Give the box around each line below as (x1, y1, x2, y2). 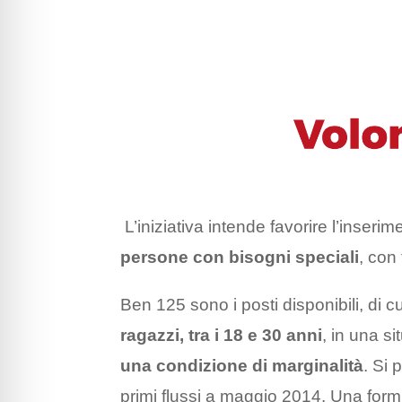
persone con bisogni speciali (120, 248, 360, 267)
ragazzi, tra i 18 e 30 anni (120, 326, 323, 345)
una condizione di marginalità (120, 356, 364, 376)
